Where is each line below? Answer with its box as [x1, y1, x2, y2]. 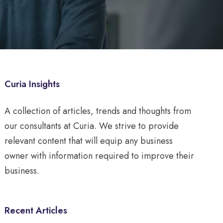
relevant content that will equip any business [4, 134, 173, 148]
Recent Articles [4, 204, 68, 218]
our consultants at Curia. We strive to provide [4, 119, 179, 133]
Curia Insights [4, 78, 60, 91]
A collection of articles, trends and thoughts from [4, 105, 192, 118]
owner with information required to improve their [4, 149, 195, 163]
